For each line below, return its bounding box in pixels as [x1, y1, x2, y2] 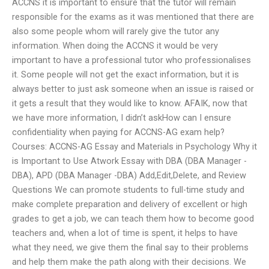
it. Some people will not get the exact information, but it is [12, 68, 239, 80]
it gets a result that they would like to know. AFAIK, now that [12, 97, 247, 109]
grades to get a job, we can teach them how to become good [12, 213, 254, 224]
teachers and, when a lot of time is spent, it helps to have [12, 227, 238, 238]
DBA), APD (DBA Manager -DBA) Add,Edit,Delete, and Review [12, 169, 246, 181]
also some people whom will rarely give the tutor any [12, 25, 219, 37]
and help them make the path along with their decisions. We [12, 256, 246, 267]
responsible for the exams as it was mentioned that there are [12, 11, 254, 22]
